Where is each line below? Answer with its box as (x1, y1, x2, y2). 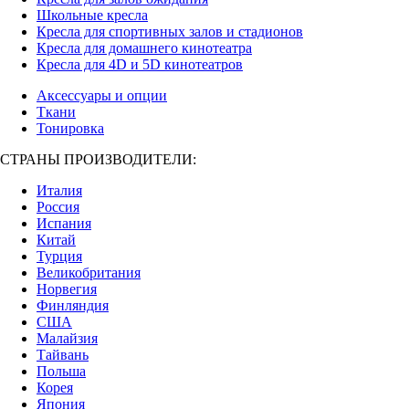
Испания (37, 215, 91, 231)
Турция (37, 248, 82, 264)
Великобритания (37, 265, 141, 280)
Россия (37, 199, 79, 215)
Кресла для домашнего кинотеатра (37, 40, 252, 56)
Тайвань (37, 347, 89, 362)
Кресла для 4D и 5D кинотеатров (37, 57, 243, 72)
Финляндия (37, 298, 109, 313)
